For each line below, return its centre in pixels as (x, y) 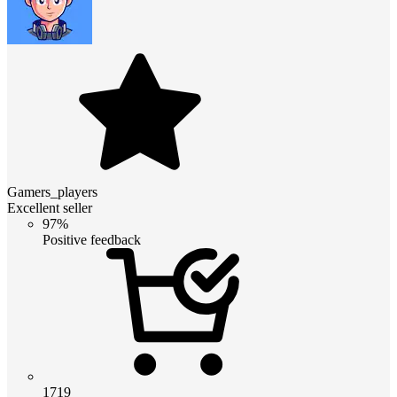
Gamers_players (52, 191)
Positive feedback (92, 239)
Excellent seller (50, 207)
